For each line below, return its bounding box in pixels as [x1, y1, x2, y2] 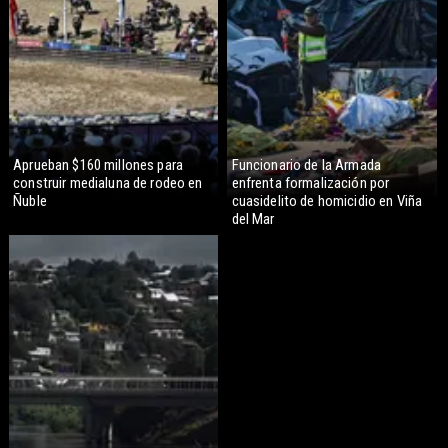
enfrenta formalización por [231, 174, 390, 193]
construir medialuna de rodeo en [13, 174, 203, 193]
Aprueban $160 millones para [13, 156, 183, 175]
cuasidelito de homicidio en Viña [231, 192, 423, 211]
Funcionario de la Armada [231, 156, 382, 175]
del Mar [231, 210, 275, 229]
